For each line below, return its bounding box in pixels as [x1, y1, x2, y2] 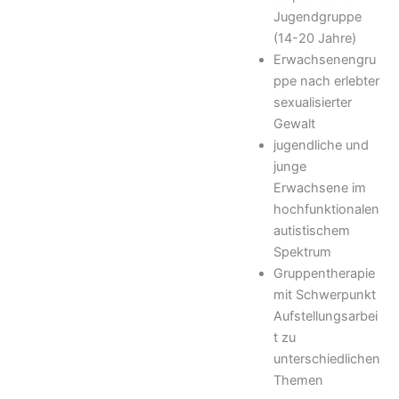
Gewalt [273, 115, 316, 132]
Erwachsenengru [273, 51, 377, 68]
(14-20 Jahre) [273, 29, 357, 46]
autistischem [273, 222, 351, 239]
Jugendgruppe [273, 8, 362, 25]
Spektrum [273, 243, 332, 260]
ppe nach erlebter [273, 72, 380, 89]
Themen [273, 371, 324, 388]
